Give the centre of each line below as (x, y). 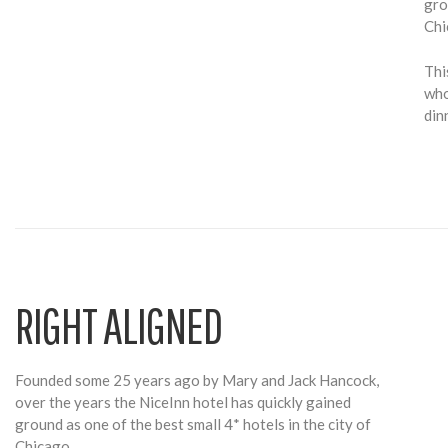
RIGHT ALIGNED (118, 325)
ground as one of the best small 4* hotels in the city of (193, 424)
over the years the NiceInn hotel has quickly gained (183, 402)
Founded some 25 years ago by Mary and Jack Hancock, (197, 380)
